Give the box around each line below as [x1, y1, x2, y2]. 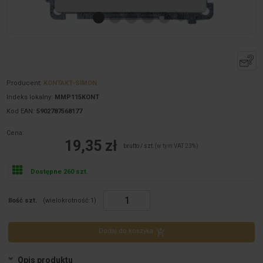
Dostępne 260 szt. [30, 168, 88, 176]
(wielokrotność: [43, 197, 91, 205]
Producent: [6, 79, 44, 87]
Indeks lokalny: [6, 93, 55, 101]
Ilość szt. [8, 197, 38, 205]
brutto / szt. [123, 143, 154, 150]
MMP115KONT [55, 93, 100, 101]
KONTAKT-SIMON [43, 79, 97, 87]
